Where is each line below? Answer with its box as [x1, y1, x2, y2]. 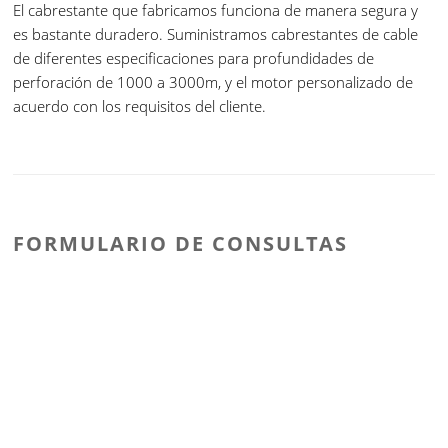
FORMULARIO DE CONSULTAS [13, 229, 349, 257]
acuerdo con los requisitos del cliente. [13, 95, 267, 116]
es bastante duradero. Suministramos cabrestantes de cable [13, 23, 419, 44]
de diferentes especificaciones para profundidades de [13, 47, 375, 68]
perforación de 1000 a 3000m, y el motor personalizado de [13, 71, 414, 92]
